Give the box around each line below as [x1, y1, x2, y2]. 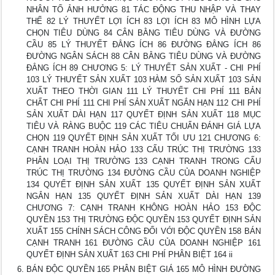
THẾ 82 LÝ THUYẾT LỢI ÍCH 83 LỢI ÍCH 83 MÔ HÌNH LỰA [26, 17, 261, 26]
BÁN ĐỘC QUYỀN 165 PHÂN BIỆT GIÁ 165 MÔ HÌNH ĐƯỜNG [26, 265, 261, 274]
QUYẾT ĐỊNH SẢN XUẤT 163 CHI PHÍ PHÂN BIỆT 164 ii [26, 250, 233, 259]
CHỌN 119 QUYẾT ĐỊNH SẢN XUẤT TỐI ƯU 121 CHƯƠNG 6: [26, 133, 261, 142]
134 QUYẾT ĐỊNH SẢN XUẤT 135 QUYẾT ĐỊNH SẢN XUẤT [26, 180, 261, 189]
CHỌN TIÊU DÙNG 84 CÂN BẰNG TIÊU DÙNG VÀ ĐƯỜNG [26, 28, 261, 37]
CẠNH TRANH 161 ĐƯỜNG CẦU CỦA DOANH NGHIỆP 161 [26, 238, 261, 247]
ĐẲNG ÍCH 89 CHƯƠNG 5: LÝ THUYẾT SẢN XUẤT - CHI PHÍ [26, 63, 261, 72]
